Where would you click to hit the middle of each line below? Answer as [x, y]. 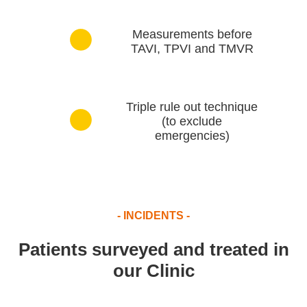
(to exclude [192, 122]
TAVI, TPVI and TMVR [192, 48]
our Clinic [153, 271]
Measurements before [192, 34]
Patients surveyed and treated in [153, 250]
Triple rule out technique [192, 107]
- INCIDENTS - [153, 216]
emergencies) [192, 136]
